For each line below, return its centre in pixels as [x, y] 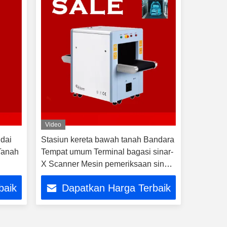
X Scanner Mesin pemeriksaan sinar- [107, 164]
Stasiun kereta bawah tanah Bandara [107, 140]
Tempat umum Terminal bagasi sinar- [107, 152]
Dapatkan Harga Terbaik [117, 188]
